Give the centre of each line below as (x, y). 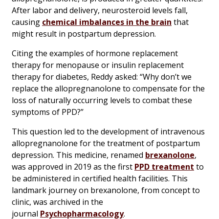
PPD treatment (164, 166)
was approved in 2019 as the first (73, 166)
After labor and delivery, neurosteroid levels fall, (100, 10)
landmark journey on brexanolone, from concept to (106, 190)
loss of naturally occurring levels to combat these (102, 100)
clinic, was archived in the (57, 202)
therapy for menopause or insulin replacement (98, 65)
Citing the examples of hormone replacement (95, 53)
